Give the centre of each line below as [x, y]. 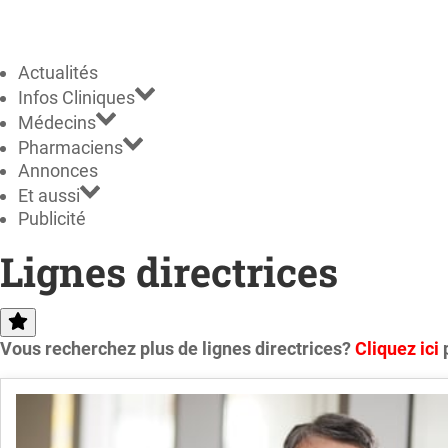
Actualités [58, 73]
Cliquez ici [399, 349]
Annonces [58, 171]
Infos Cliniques [76, 98]
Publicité [52, 219]
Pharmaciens [70, 148]
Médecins [57, 123]
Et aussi [49, 196]
